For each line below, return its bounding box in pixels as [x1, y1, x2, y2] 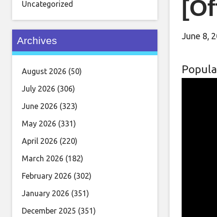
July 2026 [22, 84, 55, 93]
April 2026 [22, 137, 58, 145]
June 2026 [22, 102, 58, 110]
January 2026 [22, 189, 69, 198]
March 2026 [22, 154, 63, 163]
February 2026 [22, 171, 72, 180]
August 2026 [22, 67, 66, 76]
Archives [17, 35, 57, 46]
